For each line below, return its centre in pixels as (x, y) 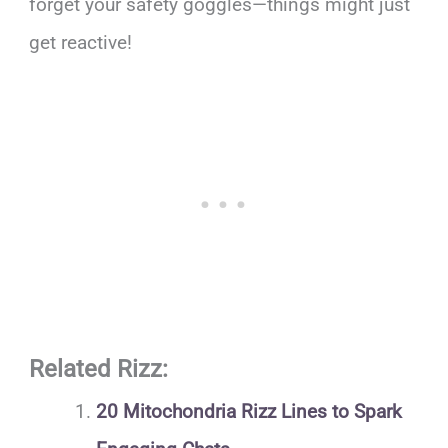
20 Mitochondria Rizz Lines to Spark (248, 411)
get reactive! (81, 42)
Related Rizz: (99, 368)
